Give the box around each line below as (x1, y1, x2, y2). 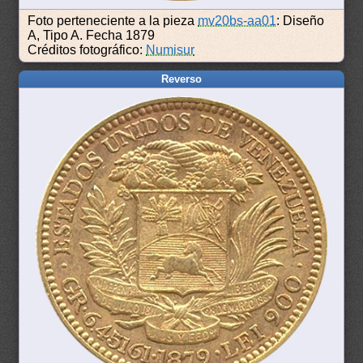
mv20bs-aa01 (198, 13, 277, 28)
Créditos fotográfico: (28, 42, 147, 57)
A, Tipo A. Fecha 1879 (28, 28, 156, 42)
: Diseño (276, 13, 325, 28)
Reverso (161, 72, 202, 85)
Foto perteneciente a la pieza (28, 13, 199, 28)
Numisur (146, 42, 195, 57)
